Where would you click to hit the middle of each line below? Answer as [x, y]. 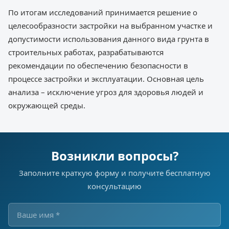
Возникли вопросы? [114, 156]
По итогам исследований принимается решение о [103, 13]
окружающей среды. [47, 106]
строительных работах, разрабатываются [86, 52]
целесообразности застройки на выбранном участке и [110, 26]
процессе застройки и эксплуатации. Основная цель [106, 79]
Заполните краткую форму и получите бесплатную [114, 173]
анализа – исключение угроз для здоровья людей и [106, 92]
